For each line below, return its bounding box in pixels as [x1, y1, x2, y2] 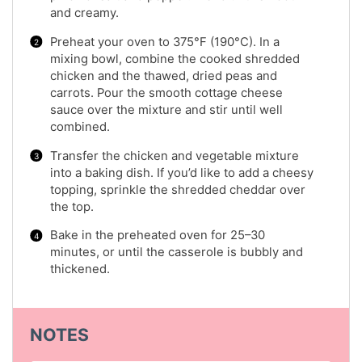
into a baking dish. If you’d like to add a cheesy [50, 165, 314, 180]
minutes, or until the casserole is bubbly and [50, 245, 303, 260]
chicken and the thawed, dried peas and [50, 68, 277, 83]
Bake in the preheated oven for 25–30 [50, 228, 265, 243]
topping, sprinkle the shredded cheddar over [50, 182, 305, 197]
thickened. [50, 262, 110, 277]
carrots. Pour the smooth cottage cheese [50, 85, 283, 100]
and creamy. [50, 5, 119, 20]
